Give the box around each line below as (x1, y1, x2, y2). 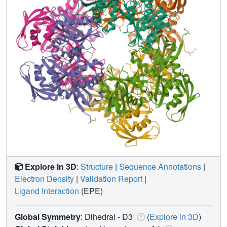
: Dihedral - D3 (81, 210, 135, 222)
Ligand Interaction (15, 184, 79, 197)
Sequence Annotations (119, 160, 201, 172)
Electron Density (15, 172, 74, 184)
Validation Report (80, 172, 142, 184)
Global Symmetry (15, 210, 81, 222)
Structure (81, 160, 113, 172)
